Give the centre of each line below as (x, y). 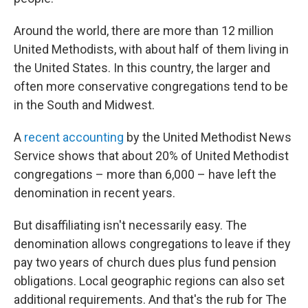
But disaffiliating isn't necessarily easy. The (130, 225)
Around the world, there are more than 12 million (144, 31)
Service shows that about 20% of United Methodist (151, 156)
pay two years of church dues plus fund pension (145, 262)
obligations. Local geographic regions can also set (149, 281)
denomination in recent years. (95, 193)
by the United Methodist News (208, 137)
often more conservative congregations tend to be (151, 86)
